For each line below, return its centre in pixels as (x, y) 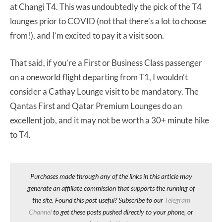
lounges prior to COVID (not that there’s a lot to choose (108, 21)
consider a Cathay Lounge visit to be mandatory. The (104, 91)
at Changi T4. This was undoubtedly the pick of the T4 (106, 6)
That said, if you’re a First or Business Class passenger (106, 62)
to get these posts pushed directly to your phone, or (122, 212)
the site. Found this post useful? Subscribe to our (98, 200)
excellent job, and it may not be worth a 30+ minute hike (110, 120)
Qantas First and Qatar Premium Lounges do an (96, 106)
